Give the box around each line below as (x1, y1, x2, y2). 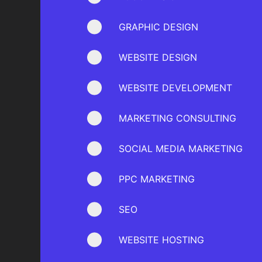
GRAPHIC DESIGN (119, 21, 198, 33)
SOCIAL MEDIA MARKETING (119, 143, 243, 154)
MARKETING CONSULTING (119, 112, 236, 124)
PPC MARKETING (119, 173, 195, 185)
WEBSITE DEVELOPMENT (119, 82, 232, 94)
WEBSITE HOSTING (119, 234, 204, 246)
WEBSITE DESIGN (119, 51, 197, 63)
